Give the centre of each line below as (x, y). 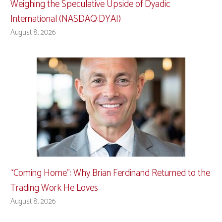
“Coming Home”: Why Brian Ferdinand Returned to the (110, 173)
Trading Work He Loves (54, 188)
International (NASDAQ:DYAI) (66, 19)
